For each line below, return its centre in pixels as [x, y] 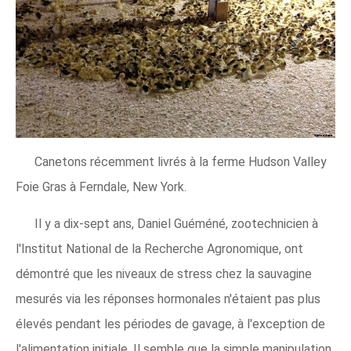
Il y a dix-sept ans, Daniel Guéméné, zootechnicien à [176, 223]
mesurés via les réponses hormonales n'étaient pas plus [168, 299]
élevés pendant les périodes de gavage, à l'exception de [170, 324]
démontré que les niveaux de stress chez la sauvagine [164, 273]
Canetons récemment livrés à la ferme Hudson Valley [181, 161]
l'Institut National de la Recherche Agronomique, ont [159, 248]
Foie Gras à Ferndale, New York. [101, 186]
